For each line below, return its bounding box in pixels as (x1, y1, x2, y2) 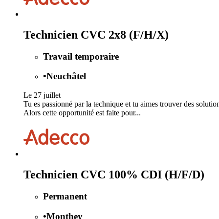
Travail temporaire (43, 51, 119, 62)
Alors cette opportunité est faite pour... (23, 109, 141, 117)
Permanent (43, 191, 87, 201)
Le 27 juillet (23, 91, 61, 100)
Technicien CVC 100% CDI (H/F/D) (23, 168, 204, 181)
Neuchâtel (46, 71, 86, 82)
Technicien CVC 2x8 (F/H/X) (23, 28, 169, 41)
